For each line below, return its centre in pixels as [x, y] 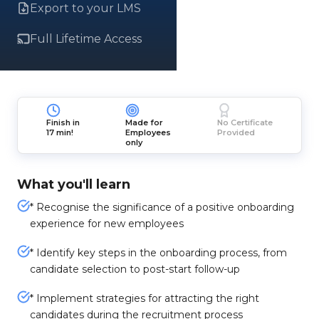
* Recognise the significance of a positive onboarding [162, 207]
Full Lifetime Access [86, 39]
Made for [145, 122]
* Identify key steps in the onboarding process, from [158, 253]
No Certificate [245, 122]
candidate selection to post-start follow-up [135, 269]
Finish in [63, 122]
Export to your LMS [85, 8]
